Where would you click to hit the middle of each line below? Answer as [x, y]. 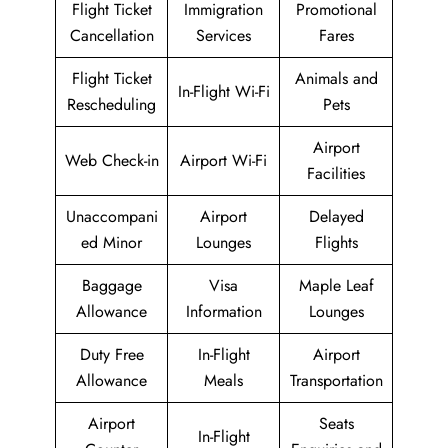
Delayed [336, 217]
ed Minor [111, 243]
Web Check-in [111, 161]
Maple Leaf [336, 286]
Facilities [336, 174]
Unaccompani [111, 217]
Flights [336, 243]
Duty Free [111, 355]
